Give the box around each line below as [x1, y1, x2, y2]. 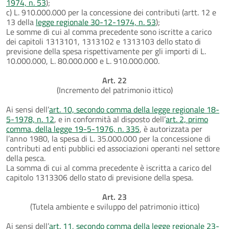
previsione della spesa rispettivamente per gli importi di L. [6, 44, 206, 57]
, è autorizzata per [140, 122, 202, 135]
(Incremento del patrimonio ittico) [56, 83, 173, 96]
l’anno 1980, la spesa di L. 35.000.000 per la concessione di [6, 132, 211, 145]
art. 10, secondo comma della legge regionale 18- [49, 103, 219, 116]
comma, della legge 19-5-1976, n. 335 [6, 122, 140, 135]
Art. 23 [102, 190, 127, 203]
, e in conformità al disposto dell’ [54, 112, 166, 125]
